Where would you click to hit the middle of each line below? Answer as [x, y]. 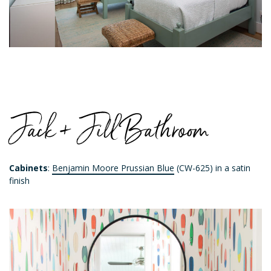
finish [19, 181]
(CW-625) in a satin [212, 168]
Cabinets [28, 168]
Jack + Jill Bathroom [109, 129]
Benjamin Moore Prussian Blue [113, 168]
